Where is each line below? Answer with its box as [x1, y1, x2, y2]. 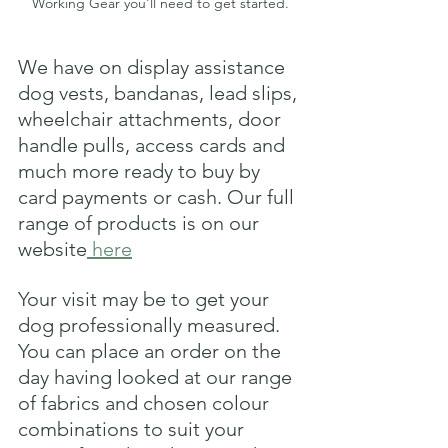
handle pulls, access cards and [18, 132, 290, 157]
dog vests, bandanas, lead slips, [18, 80, 302, 105]
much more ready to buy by [18, 158, 265, 183]
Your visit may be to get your [18, 286, 274, 311]
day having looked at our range [18, 364, 297, 389]
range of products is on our [18, 210, 264, 235]
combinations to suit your [18, 416, 249, 441]
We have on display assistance [18, 54, 290, 79]
